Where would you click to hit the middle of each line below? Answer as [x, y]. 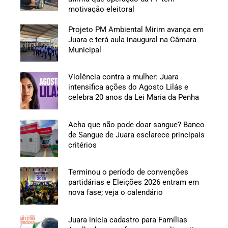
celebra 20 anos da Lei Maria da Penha [133, 97]
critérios [82, 145]
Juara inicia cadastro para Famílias [127, 220]
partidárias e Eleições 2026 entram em [133, 182]
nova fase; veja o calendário [115, 193]
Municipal [84, 50]
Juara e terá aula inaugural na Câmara [132, 39]
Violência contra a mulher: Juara [123, 77]
